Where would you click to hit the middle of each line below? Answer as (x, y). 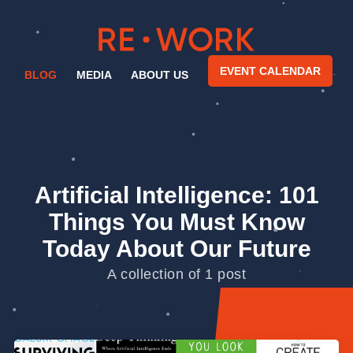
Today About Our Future (176, 248)
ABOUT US (160, 74)
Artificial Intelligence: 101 (176, 195)
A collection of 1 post (176, 274)
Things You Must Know (176, 221)
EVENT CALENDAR (270, 71)
